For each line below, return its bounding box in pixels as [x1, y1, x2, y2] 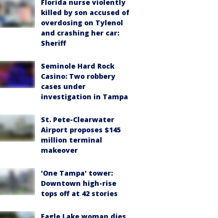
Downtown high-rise [41, 178, 116, 188]
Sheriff [41, 38, 66, 48]
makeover [41, 145, 78, 155]
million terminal [41, 135, 102, 145]
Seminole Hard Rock [41, 61, 114, 71]
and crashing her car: [41, 28, 119, 37]
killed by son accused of [41, 7, 129, 17]
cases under [41, 81, 86, 91]
